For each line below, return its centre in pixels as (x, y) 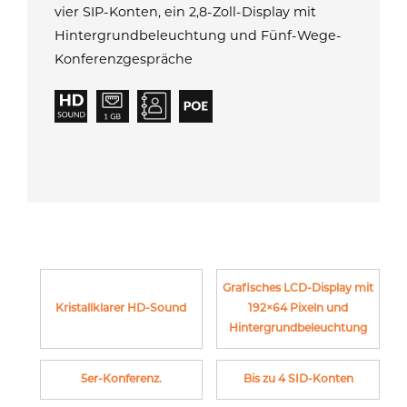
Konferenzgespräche (124, 60)
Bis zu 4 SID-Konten (298, 380)
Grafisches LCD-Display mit (298, 289)
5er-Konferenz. (121, 380)
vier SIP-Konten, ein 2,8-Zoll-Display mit (185, 12)
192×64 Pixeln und (298, 309)
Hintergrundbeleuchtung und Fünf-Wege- (198, 36)
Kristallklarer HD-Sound (121, 309)
